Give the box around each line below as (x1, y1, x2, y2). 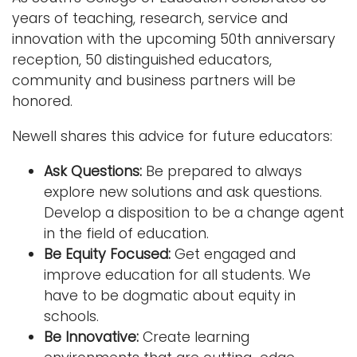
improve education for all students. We (44, 265, 311, 284)
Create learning (139, 327, 249, 347)
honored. (12, 91, 73, 111)
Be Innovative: (44, 327, 139, 347)
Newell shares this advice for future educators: (12, 126, 332, 146)
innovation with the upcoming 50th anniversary (12, 29, 335, 49)
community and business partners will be (12, 70, 296, 90)
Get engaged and (171, 244, 296, 264)
